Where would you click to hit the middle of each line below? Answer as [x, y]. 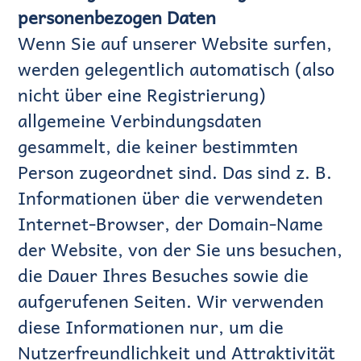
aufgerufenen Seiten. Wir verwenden [171, 301]
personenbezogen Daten [117, 17]
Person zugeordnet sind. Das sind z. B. [175, 172]
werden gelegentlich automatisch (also [176, 69]
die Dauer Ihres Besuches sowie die [164, 275]
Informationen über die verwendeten [171, 198]
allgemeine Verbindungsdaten [140, 120]
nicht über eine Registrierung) [142, 95]
